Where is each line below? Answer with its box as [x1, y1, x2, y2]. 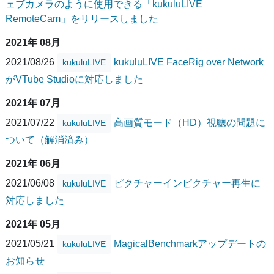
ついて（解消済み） [6, 135, 94, 146]
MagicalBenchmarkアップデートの [114, 238, 266, 249]
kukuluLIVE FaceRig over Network [114, 56, 264, 67]
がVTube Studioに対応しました [6, 74, 143, 85]
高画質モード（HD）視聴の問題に [114, 117, 265, 128]
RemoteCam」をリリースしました [6, 13, 158, 24]
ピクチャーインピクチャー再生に [114, 177, 261, 188]
